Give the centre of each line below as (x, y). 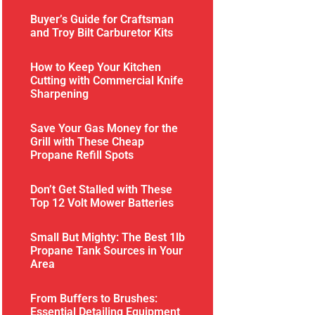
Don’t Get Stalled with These (102, 189)
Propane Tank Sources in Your (107, 250)
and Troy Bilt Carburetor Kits (102, 32)
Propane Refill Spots (82, 155)
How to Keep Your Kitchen (96, 67)
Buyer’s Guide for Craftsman (102, 19)
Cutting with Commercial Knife (107, 80)
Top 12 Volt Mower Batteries (102, 202)
